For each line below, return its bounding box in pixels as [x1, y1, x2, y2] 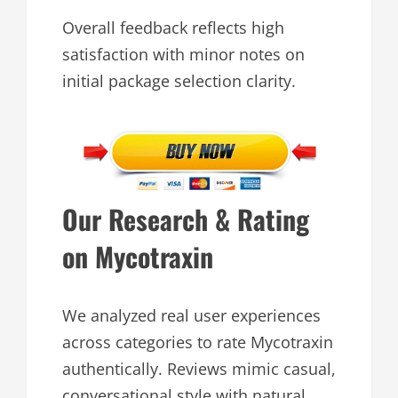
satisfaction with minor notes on [62, 43, 305, 65]
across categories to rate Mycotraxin [62, 331, 333, 354]
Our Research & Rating [62, 199, 309, 240]
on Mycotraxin [62, 236, 213, 277]
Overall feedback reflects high [62, 16, 284, 38]
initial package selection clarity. [62, 69, 296, 92]
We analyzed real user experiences [62, 305, 321, 327]
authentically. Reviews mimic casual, [62, 358, 336, 380]
